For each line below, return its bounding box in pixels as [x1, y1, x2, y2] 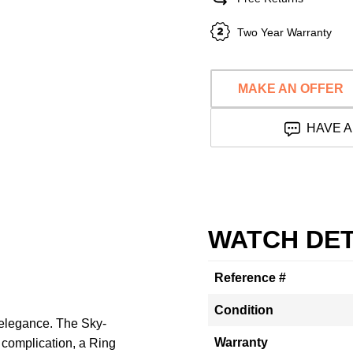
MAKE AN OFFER [237, 82, 344, 95]
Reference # [214, 271, 286, 284]
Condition [214, 303, 273, 317]
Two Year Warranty [236, 25, 332, 39]
